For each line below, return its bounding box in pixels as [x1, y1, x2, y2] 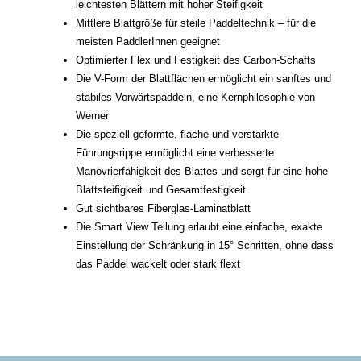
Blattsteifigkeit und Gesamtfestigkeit [76, 184, 246, 197]
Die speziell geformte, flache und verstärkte [76, 128, 279, 141]
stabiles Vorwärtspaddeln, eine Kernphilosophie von [76, 91, 315, 104]
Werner [76, 110, 109, 122]
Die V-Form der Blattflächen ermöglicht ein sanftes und [76, 73, 331, 85]
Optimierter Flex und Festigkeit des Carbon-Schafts [76, 54, 316, 67]
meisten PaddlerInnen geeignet [76, 35, 220, 48]
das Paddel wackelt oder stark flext [76, 258, 240, 271]
